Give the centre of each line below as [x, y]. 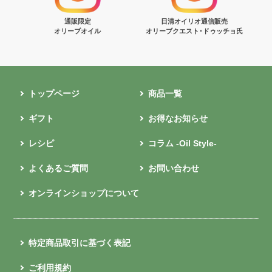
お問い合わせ [174, 168]
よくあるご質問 [59, 168]
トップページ [54, 93]
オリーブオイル [78, 31]
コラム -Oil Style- [182, 143]
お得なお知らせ [178, 118]
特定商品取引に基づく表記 [80, 243]
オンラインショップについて [84, 193]
